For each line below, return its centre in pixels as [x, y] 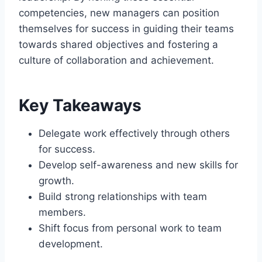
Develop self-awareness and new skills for [138, 165]
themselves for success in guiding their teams [126, 28]
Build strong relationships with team [123, 196]
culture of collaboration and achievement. [116, 60]
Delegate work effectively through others [134, 133]
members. [62, 212]
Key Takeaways [80, 105]
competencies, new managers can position [119, 13]
